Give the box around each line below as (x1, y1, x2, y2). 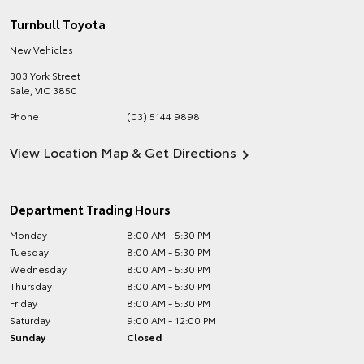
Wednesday (10, 262, 67, 275)
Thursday (10, 279, 52, 292)
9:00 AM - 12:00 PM (127, 313, 217, 327)
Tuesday (10, 245, 49, 258)
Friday (10, 296, 37, 310)
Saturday (10, 313, 50, 327)
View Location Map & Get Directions (10, 142, 236, 161)
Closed (127, 330, 162, 344)
